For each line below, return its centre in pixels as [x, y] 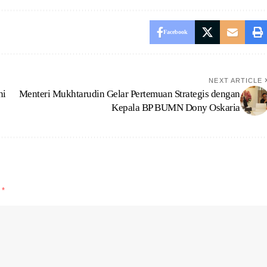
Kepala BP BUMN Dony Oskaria [176, 107]
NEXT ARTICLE [236, 80]
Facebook [175, 32]
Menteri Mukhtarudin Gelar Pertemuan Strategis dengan [129, 94]
